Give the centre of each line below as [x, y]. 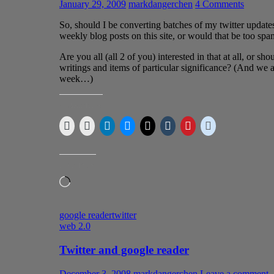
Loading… [91, 181]
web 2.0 [75, 226]
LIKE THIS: [78, 165]
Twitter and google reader [124, 250]
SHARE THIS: [81, 106]
